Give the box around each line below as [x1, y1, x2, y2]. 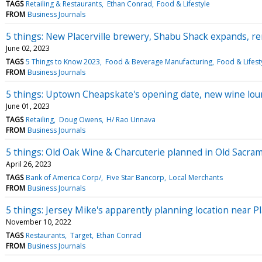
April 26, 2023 [6, 158, 51, 169]
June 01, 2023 [6, 101, 50, 111]
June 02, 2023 [6, 43, 50, 53]
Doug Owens [58, 114, 102, 125]
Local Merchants [168, 172, 223, 182]
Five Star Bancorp [106, 172, 164, 182]
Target [70, 230, 92, 240]
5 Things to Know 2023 [26, 56, 101, 67]
